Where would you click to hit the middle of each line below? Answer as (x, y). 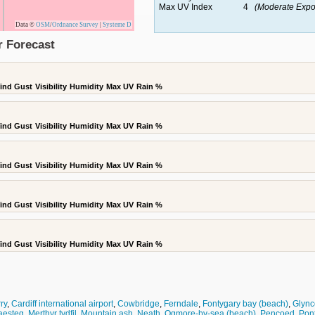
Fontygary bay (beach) (245, 304)
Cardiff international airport (62, 304)
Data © (26, 25)
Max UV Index (185, 7)
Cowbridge (139, 304)
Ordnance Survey (75, 25)
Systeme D (117, 25)
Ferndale (181, 304)
